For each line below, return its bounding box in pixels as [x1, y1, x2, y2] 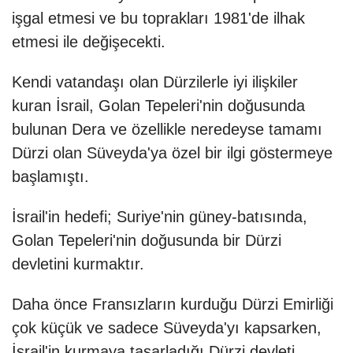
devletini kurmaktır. [12, 255, 144, 273]
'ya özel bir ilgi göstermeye [147, 144, 333, 162]
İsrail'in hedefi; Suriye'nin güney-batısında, [12, 208, 307, 226]
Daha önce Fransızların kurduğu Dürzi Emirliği [12, 295, 333, 314]
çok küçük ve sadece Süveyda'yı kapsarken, [12, 319, 321, 337]
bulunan [12, 121, 72, 139]
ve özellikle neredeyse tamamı [106, 121, 322, 139]
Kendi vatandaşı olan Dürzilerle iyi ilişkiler [12, 73, 298, 91]
